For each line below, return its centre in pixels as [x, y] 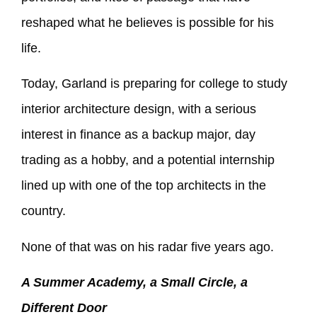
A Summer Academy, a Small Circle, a [134, 283]
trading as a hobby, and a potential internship [148, 160]
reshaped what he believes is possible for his [148, 22]
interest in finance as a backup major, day [138, 135]
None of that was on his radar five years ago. [148, 247]
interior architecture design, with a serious [139, 109]
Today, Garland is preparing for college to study [154, 84]
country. [44, 211]
